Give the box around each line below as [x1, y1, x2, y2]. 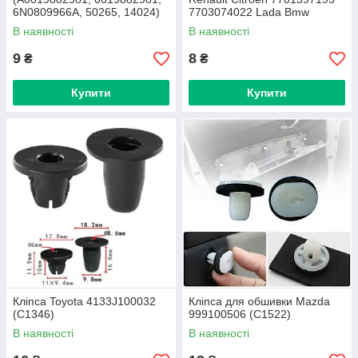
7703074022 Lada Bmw [189, 6, 309, 18]
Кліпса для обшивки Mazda [189, 295, 330, 308]
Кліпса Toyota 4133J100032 [13, 295, 156, 308]
